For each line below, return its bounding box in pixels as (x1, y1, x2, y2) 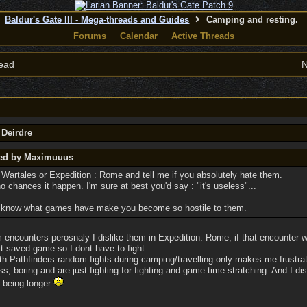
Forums (73, 31, 106, 41)
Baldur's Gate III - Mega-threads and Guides (5, 14, 190, 25)
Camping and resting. (204, 14, 299, 25)
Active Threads (171, 31, 234, 41)
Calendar (119, 31, 158, 41)
